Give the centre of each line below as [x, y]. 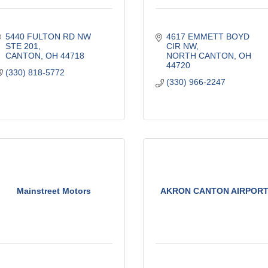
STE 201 [22, 46]
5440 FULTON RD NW [48, 36]
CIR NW [181, 46]
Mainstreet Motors [54, 191]
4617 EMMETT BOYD [208, 36]
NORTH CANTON [200, 55]
